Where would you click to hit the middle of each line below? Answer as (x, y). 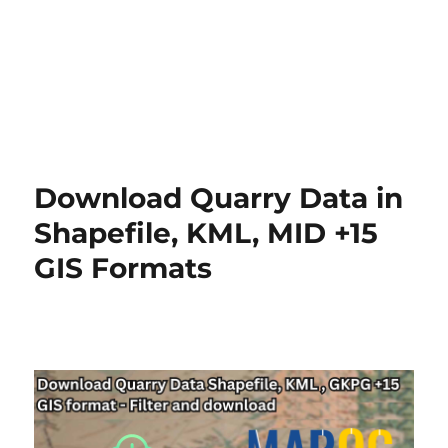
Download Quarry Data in (219, 198)
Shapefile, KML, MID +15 (206, 233)
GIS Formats (123, 268)
